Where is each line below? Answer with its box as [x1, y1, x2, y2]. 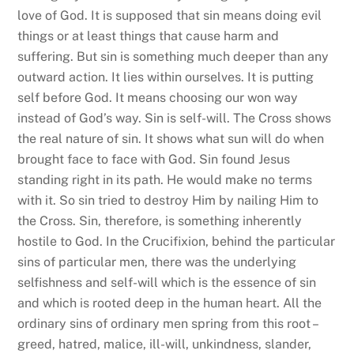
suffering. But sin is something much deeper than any [17, 48, 330, 64]
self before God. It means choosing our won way [17, 89, 299, 105]
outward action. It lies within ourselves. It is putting [17, 69, 314, 85]
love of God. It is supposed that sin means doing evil [17, 7, 322, 23]
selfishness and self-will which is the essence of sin [17, 274, 317, 290]
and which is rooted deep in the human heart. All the [17, 295, 322, 311]
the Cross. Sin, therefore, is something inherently [17, 213, 303, 228]
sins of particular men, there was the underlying [17, 254, 297, 269]
